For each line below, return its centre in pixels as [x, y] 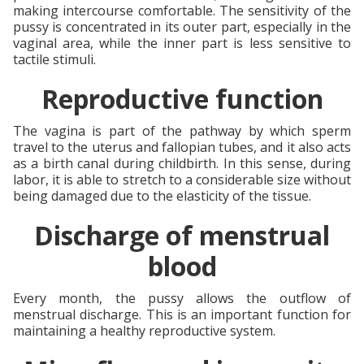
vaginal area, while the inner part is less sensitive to [182, 43]
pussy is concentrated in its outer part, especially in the [182, 26]
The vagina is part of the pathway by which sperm [182, 130]
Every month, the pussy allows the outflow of [182, 298]
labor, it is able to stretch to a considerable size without [182, 179]
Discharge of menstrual [182, 235]
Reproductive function [182, 98]
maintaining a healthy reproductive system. [144, 330]
